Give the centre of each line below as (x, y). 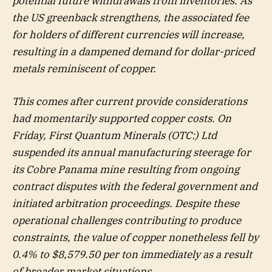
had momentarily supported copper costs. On (122, 119)
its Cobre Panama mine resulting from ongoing (126, 170)
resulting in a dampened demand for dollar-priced (133, 51)
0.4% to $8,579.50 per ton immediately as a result (132, 255)
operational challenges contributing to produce (127, 221)
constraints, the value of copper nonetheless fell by (135, 238)
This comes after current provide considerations (130, 102)
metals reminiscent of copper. (84, 68)
